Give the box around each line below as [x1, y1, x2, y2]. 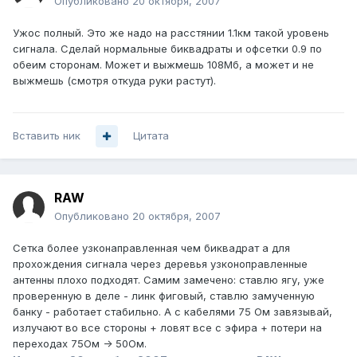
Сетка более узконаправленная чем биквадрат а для [13, 241, 290, 255]
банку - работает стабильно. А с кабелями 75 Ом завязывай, [13, 305, 332, 319]
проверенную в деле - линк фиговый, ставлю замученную [13, 289, 315, 303]
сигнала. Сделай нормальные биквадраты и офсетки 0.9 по [13, 42, 322, 56]
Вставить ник [13, 129, 80, 143]
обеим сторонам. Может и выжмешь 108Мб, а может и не [13, 58, 314, 72]
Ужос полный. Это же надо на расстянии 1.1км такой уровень [13, 26, 329, 40]
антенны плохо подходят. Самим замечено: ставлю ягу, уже [13, 273, 324, 287]
